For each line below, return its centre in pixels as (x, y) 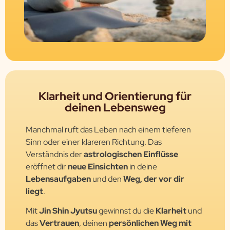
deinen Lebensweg (115, 107)
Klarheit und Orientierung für (115, 96)
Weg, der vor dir (154, 179)
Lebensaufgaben (59, 179)
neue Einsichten (98, 166)
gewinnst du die (126, 210)
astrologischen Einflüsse (131, 154)
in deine (142, 166)
